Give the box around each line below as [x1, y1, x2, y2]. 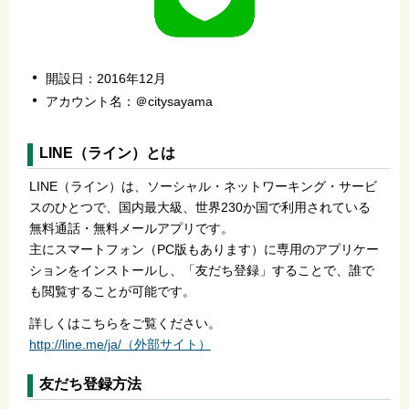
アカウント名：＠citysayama [46, 94, 213, 110]
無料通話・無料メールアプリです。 [28, 221, 234, 236]
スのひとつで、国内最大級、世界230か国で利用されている [28, 200, 371, 215]
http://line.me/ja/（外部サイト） [28, 337, 211, 352]
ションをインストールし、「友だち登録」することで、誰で [28, 263, 374, 278]
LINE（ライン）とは [39, 145, 175, 162]
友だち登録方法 [39, 376, 142, 393]
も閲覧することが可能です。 [28, 284, 195, 299]
